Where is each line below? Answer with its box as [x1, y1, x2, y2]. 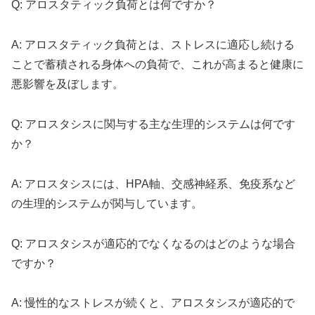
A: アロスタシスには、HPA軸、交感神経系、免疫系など [11, 177, 295, 190]
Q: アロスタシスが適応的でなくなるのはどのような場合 [11, 237, 295, 250]
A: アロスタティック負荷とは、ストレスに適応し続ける [11, 39, 295, 51]
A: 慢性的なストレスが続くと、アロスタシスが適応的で [11, 297, 295, 309]
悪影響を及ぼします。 [11, 78, 124, 91]
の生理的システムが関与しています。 [11, 197, 202, 210]
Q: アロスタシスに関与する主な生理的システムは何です [11, 118, 295, 131]
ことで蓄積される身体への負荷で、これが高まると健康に [11, 58, 304, 71]
